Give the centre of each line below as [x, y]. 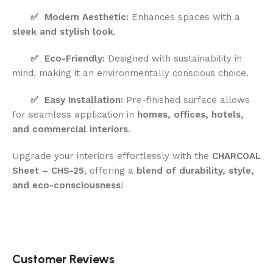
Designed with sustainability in [173, 58]
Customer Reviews [63, 259]
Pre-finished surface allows [186, 100]
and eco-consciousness [66, 185]
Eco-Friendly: [75, 58]
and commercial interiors [70, 129]
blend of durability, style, [195, 170]
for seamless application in [75, 114]
